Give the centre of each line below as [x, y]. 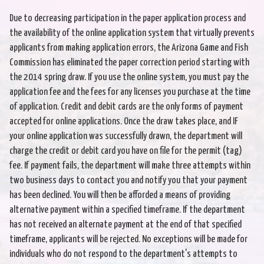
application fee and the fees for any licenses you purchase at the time [130, 93]
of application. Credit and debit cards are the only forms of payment [126, 107]
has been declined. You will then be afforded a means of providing [120, 196]
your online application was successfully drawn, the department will [126, 137]
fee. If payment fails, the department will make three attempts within [130, 166]
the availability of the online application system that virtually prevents [132, 34]
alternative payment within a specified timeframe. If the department [127, 210]
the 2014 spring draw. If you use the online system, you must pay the [129, 78]
